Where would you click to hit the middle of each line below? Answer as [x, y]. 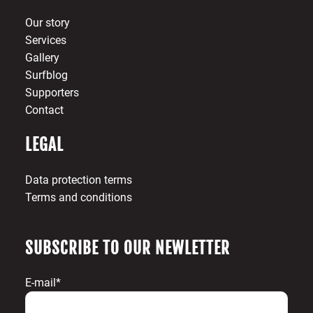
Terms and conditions [78, 198]
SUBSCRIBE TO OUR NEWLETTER [127, 249]
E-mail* [43, 283]
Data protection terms [78, 180]
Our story [47, 23]
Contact [44, 110]
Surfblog [46, 75]
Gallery [42, 58]
